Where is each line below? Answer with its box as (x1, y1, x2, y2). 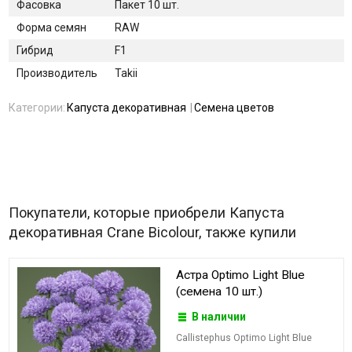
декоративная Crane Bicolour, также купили (8, 224, 296, 241)
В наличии (191, 310, 246, 324)
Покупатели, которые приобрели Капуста (8, 204, 284, 222)
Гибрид (16, 44, 53, 57)
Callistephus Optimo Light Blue (176, 332, 312, 344)
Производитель (16, 67, 97, 80)
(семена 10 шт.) (176, 284, 262, 299)
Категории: (8, 101, 65, 115)
